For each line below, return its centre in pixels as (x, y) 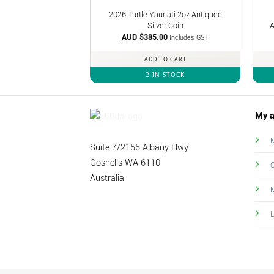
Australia (107, 178)
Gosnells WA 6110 (125, 163)
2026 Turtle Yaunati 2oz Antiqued (165, 14)
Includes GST (189, 38)
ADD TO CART (165, 59)
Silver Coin (165, 25)
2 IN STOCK (165, 75)
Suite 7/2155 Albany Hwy (139, 147)
